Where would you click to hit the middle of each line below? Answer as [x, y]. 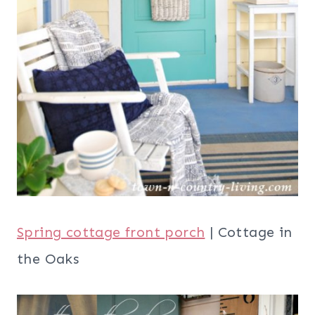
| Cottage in [249, 232]
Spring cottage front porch [111, 232]
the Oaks [48, 258]
